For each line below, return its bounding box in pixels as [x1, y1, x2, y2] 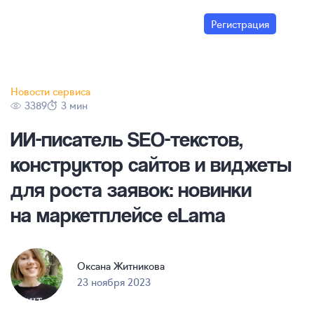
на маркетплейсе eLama [11, 202, 226, 227]
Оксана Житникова [77, 259, 165, 273]
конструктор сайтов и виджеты [11, 151, 292, 177]
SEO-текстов [128, 126, 239, 151]
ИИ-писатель [11, 126, 128, 151]
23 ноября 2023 [77, 274, 151, 289]
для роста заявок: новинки [11, 177, 252, 202]
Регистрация [211, 17, 269, 31]
